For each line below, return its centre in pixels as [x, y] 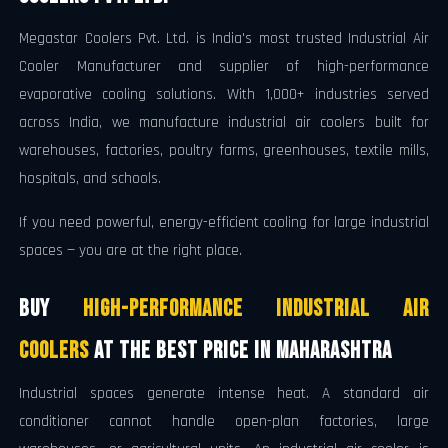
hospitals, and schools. [90, 179]
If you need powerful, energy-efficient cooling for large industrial [224, 223]
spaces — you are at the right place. [131, 251]
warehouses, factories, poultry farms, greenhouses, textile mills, [224, 151]
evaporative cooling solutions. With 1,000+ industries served [224, 95]
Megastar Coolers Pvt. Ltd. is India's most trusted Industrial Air [224, 39]
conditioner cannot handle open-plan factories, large [224, 421]
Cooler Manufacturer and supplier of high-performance [224, 67]
